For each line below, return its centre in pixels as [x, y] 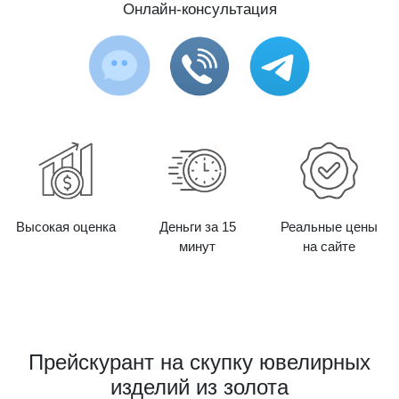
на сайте [330, 246]
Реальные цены [330, 227]
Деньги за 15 [197, 227]
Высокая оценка [65, 227]
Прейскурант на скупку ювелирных [199, 362]
